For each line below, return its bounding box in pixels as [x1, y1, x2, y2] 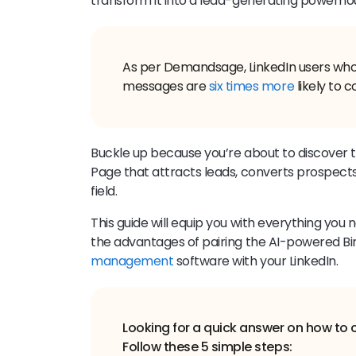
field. [91, 181, 120, 200]
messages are [122, 76, 209, 95]
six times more [208, 76, 295, 95]
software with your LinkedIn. [173, 251, 339, 270]
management [91, 251, 174, 270]
